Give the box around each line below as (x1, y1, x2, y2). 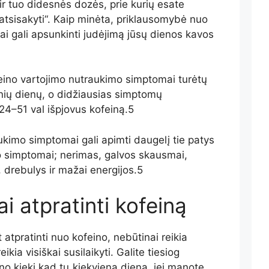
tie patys (172, 133, 214, 146)
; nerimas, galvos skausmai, (53, 148, 187, 161)
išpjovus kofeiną (44, 103, 125, 116)
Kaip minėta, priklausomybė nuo (53, 13, 208, 25)
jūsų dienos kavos (124, 28, 214, 40)
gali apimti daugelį (78, 133, 173, 146)
